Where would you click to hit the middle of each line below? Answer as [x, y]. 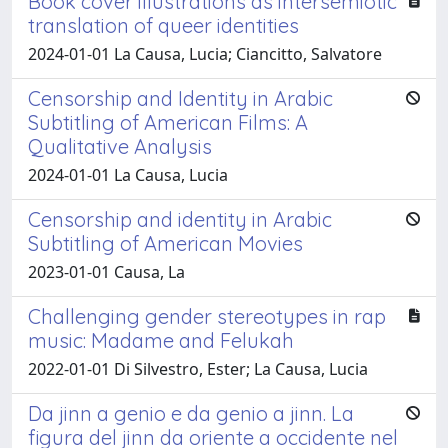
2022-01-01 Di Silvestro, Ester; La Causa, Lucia [198, 368]
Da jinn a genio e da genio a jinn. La [191, 413]
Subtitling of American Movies [165, 243]
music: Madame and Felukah [161, 340]
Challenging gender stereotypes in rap [207, 316]
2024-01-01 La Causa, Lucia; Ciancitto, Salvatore [205, 53]
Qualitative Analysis [120, 146]
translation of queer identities [163, 25]
